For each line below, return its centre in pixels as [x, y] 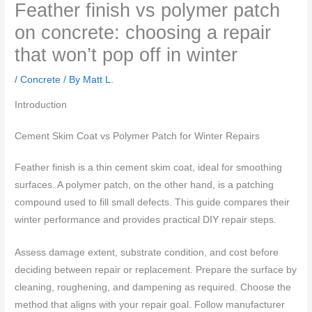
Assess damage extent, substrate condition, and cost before [147, 252]
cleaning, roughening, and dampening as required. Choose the [153, 287]
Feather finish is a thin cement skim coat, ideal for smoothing [149, 168]
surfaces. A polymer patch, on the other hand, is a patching [145, 185]
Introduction [41, 105]
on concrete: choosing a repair [143, 33]
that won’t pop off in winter [126, 55]
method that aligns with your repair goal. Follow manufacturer [150, 304]
